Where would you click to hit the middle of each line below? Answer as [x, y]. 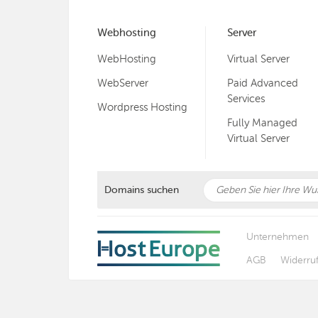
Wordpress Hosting [142, 107]
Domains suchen [142, 190]
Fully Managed [263, 123]
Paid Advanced [263, 83]
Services [246, 99]
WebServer [123, 83]
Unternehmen [278, 236]
